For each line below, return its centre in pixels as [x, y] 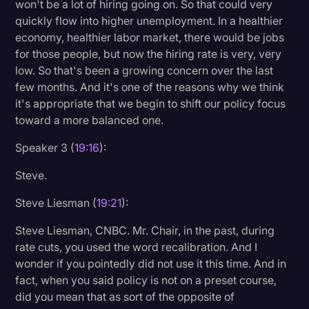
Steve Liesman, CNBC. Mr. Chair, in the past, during [145, 230]
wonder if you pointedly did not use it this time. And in [151, 263]
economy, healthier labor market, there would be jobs [150, 37]
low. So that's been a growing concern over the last [144, 70]
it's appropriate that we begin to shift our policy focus [151, 103]
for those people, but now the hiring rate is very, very [149, 53]
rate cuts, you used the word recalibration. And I [137, 247]
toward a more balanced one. [90, 120]
